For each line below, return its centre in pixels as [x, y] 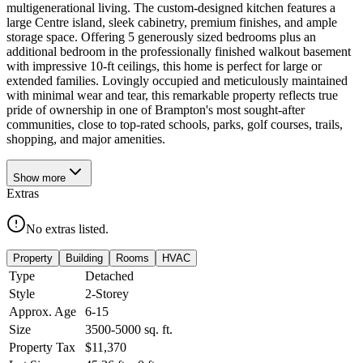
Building [84, 258]
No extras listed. [67, 228]
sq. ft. [157, 329]
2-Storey [107, 293]
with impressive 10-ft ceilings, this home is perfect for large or [164, 66]
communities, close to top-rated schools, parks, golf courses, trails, [175, 124]
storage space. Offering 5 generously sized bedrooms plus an [161, 36]
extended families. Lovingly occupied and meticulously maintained [177, 80]
